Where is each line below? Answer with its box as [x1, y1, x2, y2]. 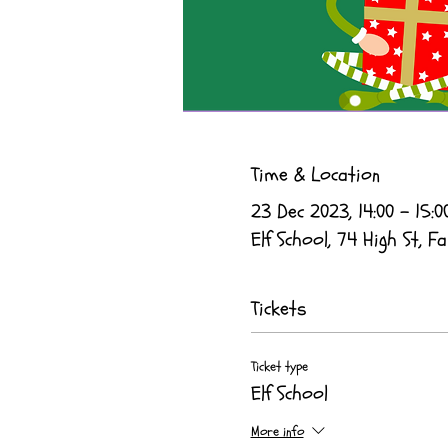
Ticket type [250, 356, 308, 376]
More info [250, 422, 304, 442]
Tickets [250, 294, 307, 322]
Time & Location [250, 160, 380, 188]
